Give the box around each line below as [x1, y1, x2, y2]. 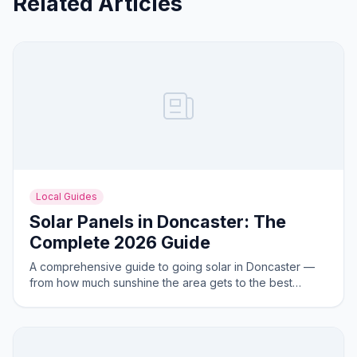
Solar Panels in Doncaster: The [29, 211, 286, 232]
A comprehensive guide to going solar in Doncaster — [29, 260, 315, 273]
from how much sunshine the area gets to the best [29, 276, 292, 289]
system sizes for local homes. [29, 292, 183, 305]
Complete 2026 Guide [29, 232, 210, 253]
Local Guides [36, 190, 97, 202]
